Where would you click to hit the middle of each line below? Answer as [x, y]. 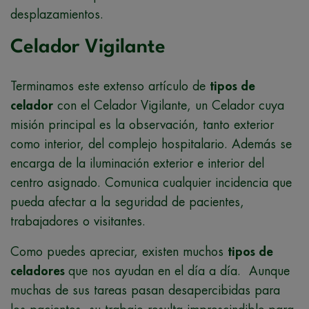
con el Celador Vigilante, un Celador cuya [169, 105]
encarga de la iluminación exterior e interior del [137, 163]
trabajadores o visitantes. [78, 221]
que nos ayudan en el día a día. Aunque [179, 271]
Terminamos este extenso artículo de [110, 86]
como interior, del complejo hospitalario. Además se [151, 144]
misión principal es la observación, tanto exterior [142, 124]
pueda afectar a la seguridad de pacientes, [127, 202]
